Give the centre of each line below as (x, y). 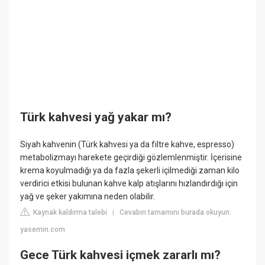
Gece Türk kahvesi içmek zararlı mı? (121, 255)
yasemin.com (43, 229)
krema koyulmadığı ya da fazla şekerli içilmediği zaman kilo (130, 170)
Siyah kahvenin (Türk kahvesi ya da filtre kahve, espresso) (127, 144)
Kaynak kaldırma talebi (70, 212)
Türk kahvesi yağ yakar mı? (96, 117)
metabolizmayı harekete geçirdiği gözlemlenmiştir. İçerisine (131, 157)
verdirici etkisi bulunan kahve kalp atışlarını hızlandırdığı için (129, 183)
